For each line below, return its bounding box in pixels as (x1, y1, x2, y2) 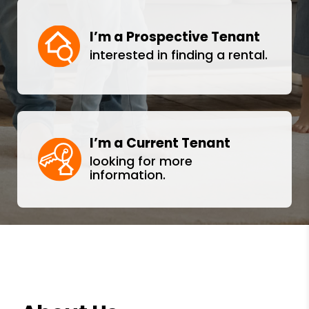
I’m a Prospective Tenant (90, 28, 260, 46)
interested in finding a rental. (90, 46, 268, 63)
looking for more (90, 152, 192, 170)
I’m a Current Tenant (90, 134, 230, 152)
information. (90, 166, 166, 183)
